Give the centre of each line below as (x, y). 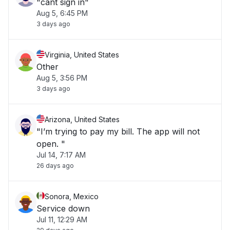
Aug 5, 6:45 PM (62, 13)
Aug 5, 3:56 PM (62, 78)
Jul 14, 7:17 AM (61, 155)
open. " (51, 144)
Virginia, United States (82, 55)
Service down (63, 208)
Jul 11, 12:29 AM (62, 219)
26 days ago (55, 166)
